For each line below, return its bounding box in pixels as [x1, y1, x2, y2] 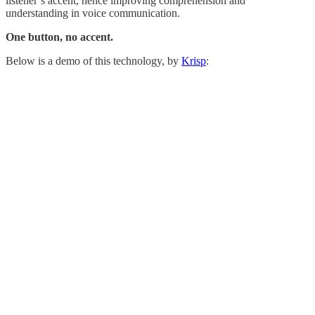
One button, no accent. [6, 30, 113, 43]
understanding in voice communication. [6, 6, 180, 19]
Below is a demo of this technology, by [6, 54, 181, 67]
